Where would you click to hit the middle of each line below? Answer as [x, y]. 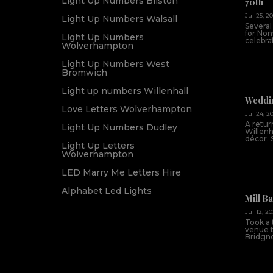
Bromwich [84, 73]
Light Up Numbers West [115, 64]
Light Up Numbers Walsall [119, 19]
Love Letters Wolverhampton [126, 109]
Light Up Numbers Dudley [119, 128]
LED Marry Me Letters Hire [121, 173]
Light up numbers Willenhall [125, 91]
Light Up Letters [98, 146]
